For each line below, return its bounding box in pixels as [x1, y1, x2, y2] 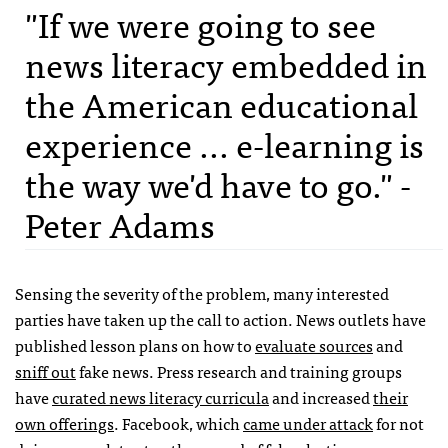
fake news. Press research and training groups [76, 358, 402, 385]
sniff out [15, 358, 76, 385]
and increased [269, 384, 373, 411]
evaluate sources [255, 332, 373, 359]
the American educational [25, 76, 418, 132]
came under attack [243, 410, 373, 437]
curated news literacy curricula [52, 384, 269, 411]
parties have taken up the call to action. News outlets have [15, 306, 426, 333]
